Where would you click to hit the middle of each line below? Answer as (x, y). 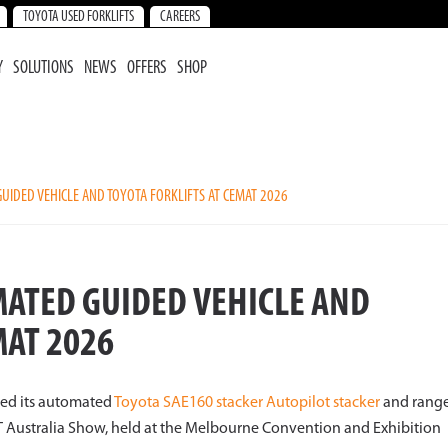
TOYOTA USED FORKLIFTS (78, 17)
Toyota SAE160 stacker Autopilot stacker (247, 403)
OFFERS (146, 68)
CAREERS (180, 17)
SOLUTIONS (43, 68)
